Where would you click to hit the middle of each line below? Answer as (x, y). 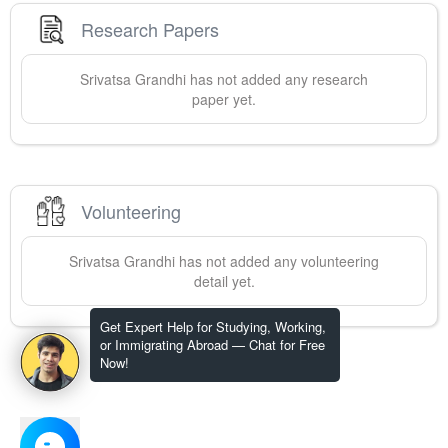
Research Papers (150, 28)
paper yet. (224, 99)
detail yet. (224, 281)
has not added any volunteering (277, 261)
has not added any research (277, 79)
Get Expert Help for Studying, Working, (213, 326)
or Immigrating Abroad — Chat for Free (212, 344)
